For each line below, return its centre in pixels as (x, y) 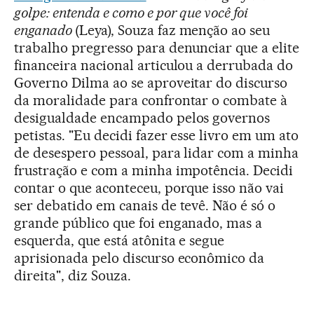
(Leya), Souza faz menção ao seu (172, 30)
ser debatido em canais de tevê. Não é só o (145, 205)
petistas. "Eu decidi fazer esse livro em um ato (157, 135)
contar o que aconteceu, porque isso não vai (149, 187)
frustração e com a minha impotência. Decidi (154, 170)
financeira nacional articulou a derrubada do (154, 65)
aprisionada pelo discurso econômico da (139, 258)
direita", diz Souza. (73, 275)
